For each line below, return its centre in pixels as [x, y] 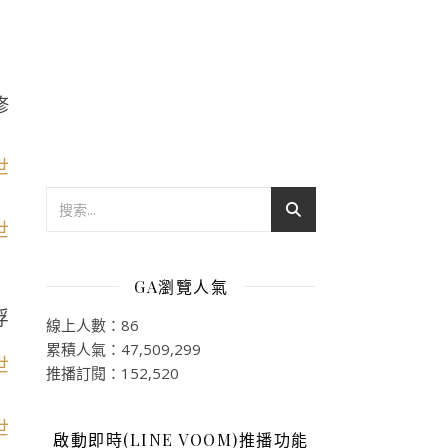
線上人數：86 [92, 324]
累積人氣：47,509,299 [123, 348]
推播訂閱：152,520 [112, 372]
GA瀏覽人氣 [181, 286]
